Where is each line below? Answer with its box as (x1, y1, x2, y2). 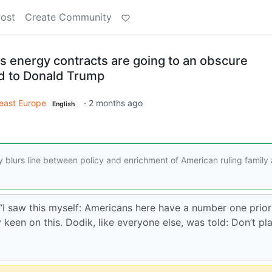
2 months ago (89, 98, 143, 108)
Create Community (25, 11, 112, 23)
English (52, 100, 75, 108)
